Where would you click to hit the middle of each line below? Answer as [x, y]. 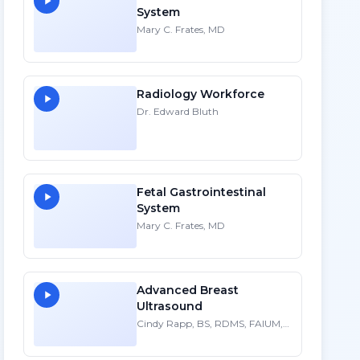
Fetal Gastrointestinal [202, 192]
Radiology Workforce [201, 94]
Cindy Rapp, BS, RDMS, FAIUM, [210, 323]
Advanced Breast [188, 290]
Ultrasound [170, 306]
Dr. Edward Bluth [178, 111]
